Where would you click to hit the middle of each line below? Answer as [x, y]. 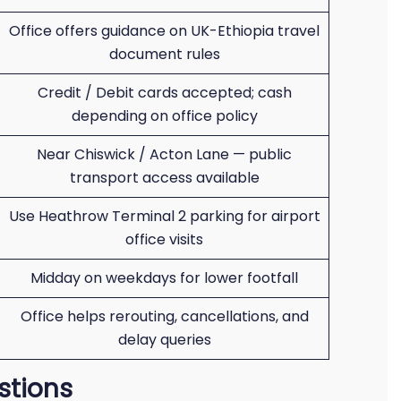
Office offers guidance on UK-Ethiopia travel [164, 31]
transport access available [164, 178]
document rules [164, 54]
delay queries [164, 340]
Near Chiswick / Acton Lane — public [164, 154]
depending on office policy [164, 116]
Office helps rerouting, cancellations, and [164, 316]
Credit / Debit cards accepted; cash [164, 93]
